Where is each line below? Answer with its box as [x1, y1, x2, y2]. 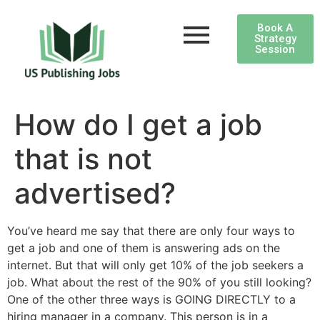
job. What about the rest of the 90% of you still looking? [7, 275, 311, 290]
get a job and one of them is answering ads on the [7, 241, 280, 256]
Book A [257, 21, 294, 34]
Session [255, 43, 296, 56]
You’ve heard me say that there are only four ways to [7, 224, 295, 239]
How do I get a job [14, 107, 262, 143]
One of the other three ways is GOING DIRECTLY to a [7, 292, 296, 307]
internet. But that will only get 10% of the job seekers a [7, 258, 304, 273]
